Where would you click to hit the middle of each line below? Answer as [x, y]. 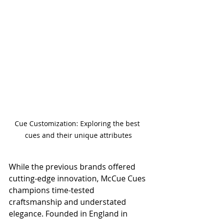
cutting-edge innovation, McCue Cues [78, 179]
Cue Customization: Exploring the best [78, 124]
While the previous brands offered [73, 167]
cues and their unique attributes [78, 135]
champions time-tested [53, 190]
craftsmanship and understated [68, 202]
